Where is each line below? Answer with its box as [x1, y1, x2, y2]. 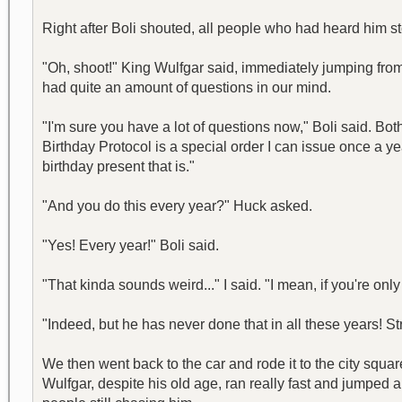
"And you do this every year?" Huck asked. [42, 198, 312, 214]
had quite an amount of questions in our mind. [42, 80, 331, 95]
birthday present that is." [42, 159, 195, 174]
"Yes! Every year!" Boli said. [42, 238, 219, 253]
